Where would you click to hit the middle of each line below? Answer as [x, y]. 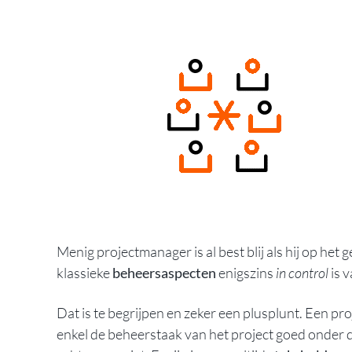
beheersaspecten [164, 272]
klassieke [84, 272]
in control [302, 272]
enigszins [246, 272]
